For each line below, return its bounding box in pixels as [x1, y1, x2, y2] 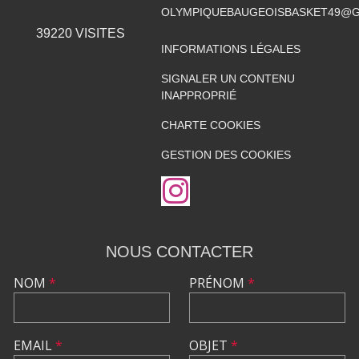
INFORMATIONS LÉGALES [160, 42, 301, 55]
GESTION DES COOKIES [160, 147, 291, 161]
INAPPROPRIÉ [160, 88, 236, 102]
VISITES [71, 26, 125, 40]
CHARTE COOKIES [160, 118, 260, 131]
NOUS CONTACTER [106, 242, 253, 260]
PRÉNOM [189, 273, 248, 292]
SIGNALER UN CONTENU [160, 71, 295, 85]
